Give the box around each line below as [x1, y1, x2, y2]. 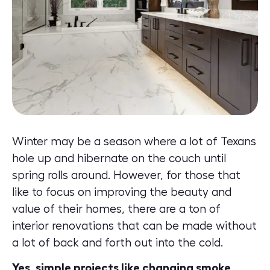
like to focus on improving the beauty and [12, 186, 231, 198]
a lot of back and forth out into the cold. [12, 237, 223, 249]
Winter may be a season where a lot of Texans [12, 136, 256, 148]
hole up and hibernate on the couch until [12, 152, 226, 165]
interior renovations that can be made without [12, 220, 257, 232]
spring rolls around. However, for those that [12, 169, 240, 181]
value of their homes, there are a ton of [12, 203, 221, 215]
